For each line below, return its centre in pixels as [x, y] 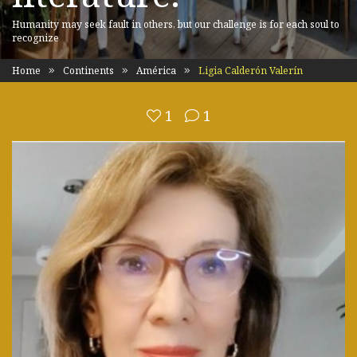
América [156, 71]
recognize [35, 38]
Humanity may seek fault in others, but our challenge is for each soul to [176, 24]
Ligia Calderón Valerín [249, 71]
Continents [88, 71]
